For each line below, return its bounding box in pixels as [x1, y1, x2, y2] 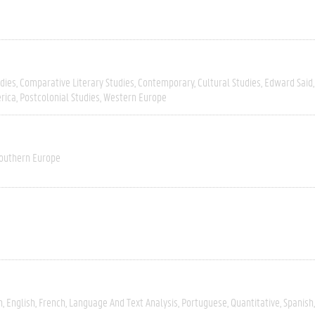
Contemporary [138, 75, 194, 89]
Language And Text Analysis [69, 295, 178, 309]
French [39, 295, 65, 309]
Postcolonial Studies [20, 89, 100, 104]
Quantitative [231, 295, 280, 309]
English [6, 295, 35, 309]
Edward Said [264, 75, 313, 89]
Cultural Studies [198, 75, 261, 89]
